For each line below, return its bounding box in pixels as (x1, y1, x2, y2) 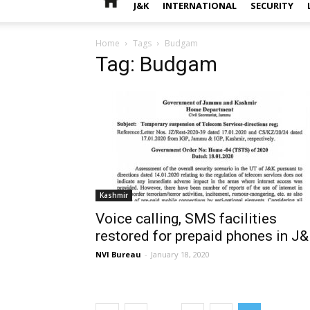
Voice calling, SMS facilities (95, 210, 277, 227)
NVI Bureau (95, 249, 141, 259)
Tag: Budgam (95, 52, 217, 76)
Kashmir (100, 190, 128, 200)
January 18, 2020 (151, 249, 210, 259)
